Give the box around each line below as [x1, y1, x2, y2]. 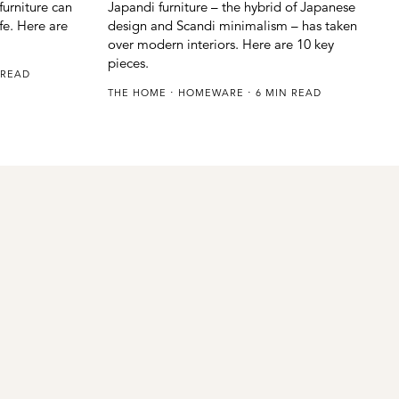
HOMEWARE [177, 86, 248, 100]
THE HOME [107, 86, 170, 100]
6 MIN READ [251, 86, 322, 100]
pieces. [107, 54, 149, 72]
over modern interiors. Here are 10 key [107, 36, 334, 53]
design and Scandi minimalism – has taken [107, 17, 357, 35]
